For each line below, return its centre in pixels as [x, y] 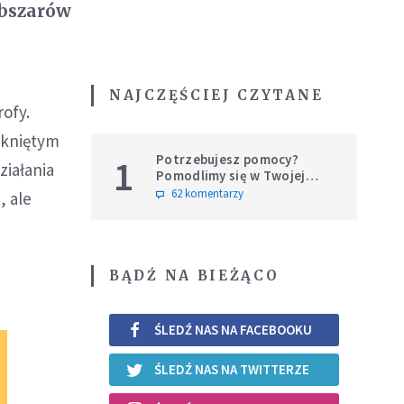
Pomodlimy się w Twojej [231, 175]
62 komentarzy [207, 193]
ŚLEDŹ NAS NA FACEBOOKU [233, 330]
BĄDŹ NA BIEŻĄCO [194, 275]
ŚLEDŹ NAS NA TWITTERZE [232, 370]
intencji [180, 191]
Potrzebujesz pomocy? [227, 159]
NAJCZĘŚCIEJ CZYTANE [216, 95]
